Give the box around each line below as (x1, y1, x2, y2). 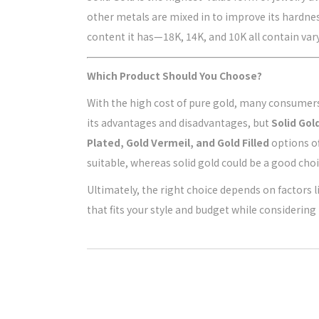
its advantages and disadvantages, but (87, 115, 271, 130)
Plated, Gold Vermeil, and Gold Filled (87, 135, 269, 150)
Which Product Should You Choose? (87, 68, 262, 83)
